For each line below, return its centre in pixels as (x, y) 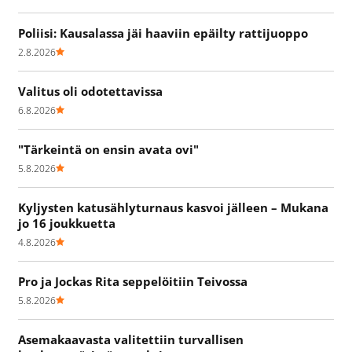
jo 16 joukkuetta (67, 224)
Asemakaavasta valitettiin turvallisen (131, 340)
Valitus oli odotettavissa (90, 92)
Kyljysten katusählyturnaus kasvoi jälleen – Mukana (173, 208)
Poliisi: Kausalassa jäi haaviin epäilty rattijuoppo (163, 33)
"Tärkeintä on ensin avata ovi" (108, 150)
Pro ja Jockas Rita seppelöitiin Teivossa (133, 282)
